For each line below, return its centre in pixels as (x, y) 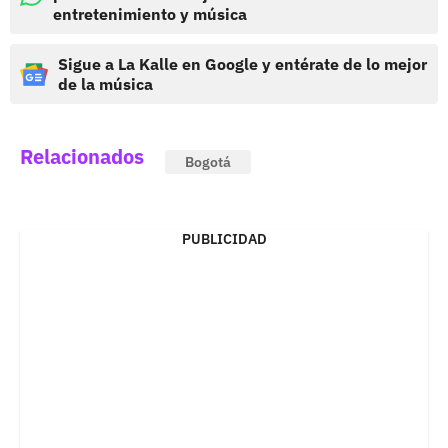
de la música (105, 84)
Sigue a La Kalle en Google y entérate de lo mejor (242, 64)
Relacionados (82, 157)
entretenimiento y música (150, 14)
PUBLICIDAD (224, 239)
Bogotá (208, 162)
